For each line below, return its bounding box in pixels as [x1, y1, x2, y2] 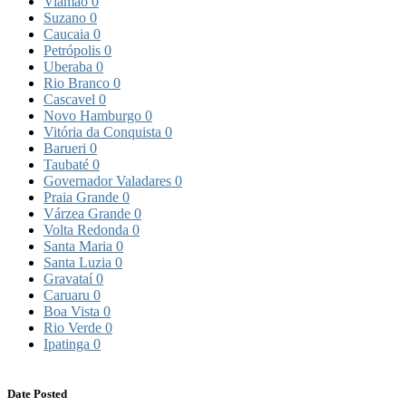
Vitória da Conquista [43, 124, 165, 140]
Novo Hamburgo [43, 108, 145, 124]
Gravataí [43, 271, 96, 287]
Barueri [43, 140, 90, 157]
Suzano [43, 10, 90, 26]
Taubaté [43, 157, 92, 173]
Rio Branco [43, 75, 113, 92]
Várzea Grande [43, 206, 134, 222]
